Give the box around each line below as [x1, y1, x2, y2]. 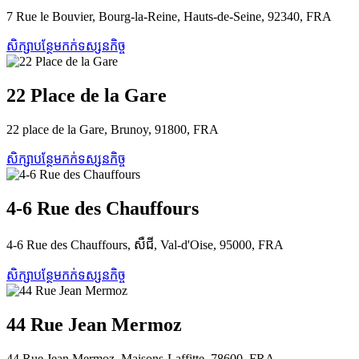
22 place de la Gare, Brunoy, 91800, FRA [6, 123, 219, 137]
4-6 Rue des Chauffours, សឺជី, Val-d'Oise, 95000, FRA [6, 237, 284, 252]
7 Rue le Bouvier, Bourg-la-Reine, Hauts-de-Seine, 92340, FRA [6, 10, 332, 24]
